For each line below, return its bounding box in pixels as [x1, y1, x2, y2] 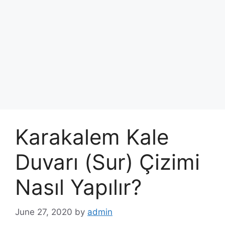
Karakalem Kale [15, 124, 169, 150]
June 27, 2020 [15, 206, 72, 217]
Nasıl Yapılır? [15, 174, 142, 200]
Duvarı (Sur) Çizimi [15, 149, 200, 175]
